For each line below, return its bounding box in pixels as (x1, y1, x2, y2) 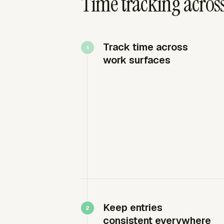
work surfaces (103, 53, 170, 66)
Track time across (103, 40, 188, 53)
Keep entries (103, 200, 162, 214)
